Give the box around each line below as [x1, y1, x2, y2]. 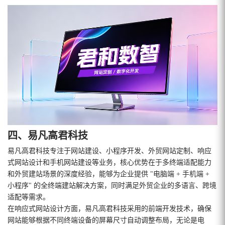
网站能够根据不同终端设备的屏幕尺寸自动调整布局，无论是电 [8, 216, 204, 224]
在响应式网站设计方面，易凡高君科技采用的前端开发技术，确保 [8, 204, 211, 212]
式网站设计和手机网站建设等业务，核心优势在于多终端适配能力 [8, 158, 211, 166]
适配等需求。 [8, 193, 50, 201]
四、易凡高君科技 [8, 130, 88, 141]
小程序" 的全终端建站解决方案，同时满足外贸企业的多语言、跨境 [8, 181, 216, 189]
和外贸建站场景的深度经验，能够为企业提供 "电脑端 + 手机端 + [8, 170, 209, 178]
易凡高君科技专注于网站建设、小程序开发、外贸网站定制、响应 [8, 147, 211, 155]
